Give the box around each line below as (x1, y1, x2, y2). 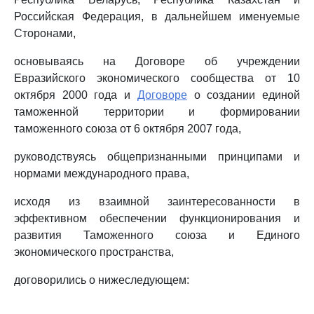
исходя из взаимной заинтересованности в (14, 196, 300, 207)
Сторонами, (14, 27, 76, 39)
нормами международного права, (14, 168, 189, 179)
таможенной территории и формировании (14, 106, 300, 118)
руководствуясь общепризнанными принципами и (14, 151, 300, 163)
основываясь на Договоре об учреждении (14, 55, 300, 67)
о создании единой (186, 89, 301, 101)
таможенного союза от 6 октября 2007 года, (14, 123, 241, 135)
